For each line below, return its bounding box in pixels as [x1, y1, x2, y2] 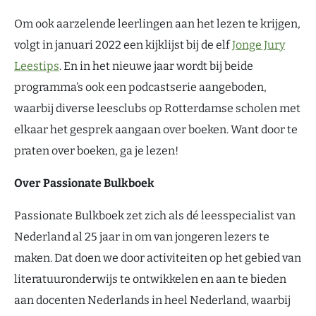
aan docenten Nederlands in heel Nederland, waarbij [14, 293, 291, 307]
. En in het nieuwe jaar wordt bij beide [59, 59, 253, 73]
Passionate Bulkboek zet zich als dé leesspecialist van [14, 209, 296, 222]
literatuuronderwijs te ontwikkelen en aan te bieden [14, 272, 286, 286]
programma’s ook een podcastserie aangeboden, [14, 80, 267, 94]
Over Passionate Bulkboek [14, 176, 154, 190]
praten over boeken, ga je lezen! [14, 144, 178, 157]
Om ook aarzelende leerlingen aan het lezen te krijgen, [14, 17, 300, 30]
